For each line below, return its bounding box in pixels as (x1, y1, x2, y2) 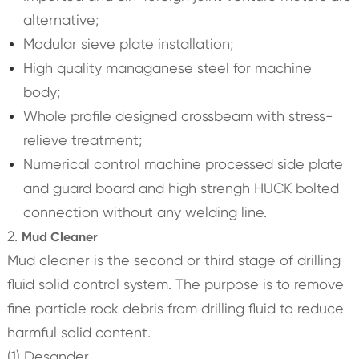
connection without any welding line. (22, 204, 267, 221)
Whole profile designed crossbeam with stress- (22, 107, 333, 125)
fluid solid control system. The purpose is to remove (6, 276, 344, 293)
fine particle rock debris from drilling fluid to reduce (6, 300, 344, 317)
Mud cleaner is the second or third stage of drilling (6, 252, 341, 269)
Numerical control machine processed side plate (22, 155, 343, 173)
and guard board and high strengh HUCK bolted (22, 179, 339, 197)
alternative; (22, 11, 99, 29)
